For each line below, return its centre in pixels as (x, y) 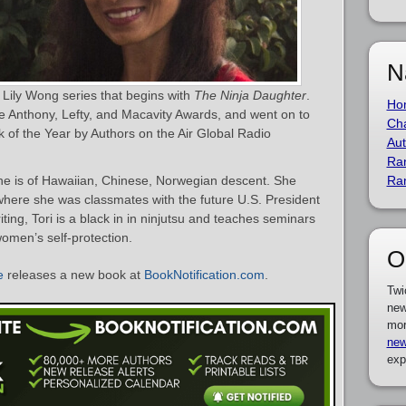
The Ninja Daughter (250, 95)
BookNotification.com (204, 275)
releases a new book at (74, 275)
